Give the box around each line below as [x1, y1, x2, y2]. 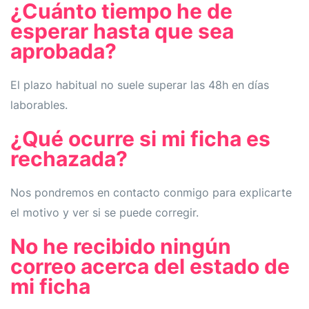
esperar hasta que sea [10, 18, 234, 43]
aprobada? [10, 38, 117, 63]
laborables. [10, 97, 68, 112]
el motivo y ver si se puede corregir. [10, 205, 199, 219]
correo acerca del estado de [10, 253, 290, 279]
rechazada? [10, 146, 128, 171]
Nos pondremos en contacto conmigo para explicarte [10, 185, 292, 199]
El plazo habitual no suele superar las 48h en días [10, 77, 269, 92]
